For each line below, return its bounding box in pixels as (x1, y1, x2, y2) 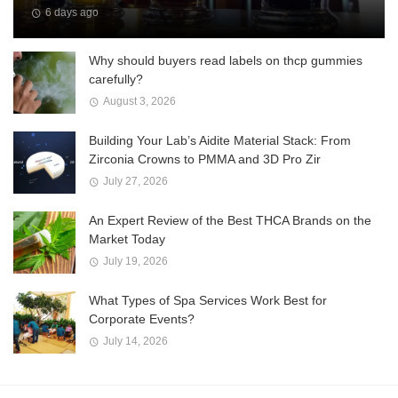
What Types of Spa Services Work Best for (89, 292, 327, 307)
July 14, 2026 (102, 335, 168, 348)
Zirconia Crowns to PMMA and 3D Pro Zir (89, 151, 321, 166)
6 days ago (44, 5, 99, 19)
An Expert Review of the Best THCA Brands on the (89, 212, 371, 227)
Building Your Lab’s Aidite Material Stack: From (89, 132, 351, 147)
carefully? (89, 71, 143, 86)
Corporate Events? (89, 311, 195, 326)
